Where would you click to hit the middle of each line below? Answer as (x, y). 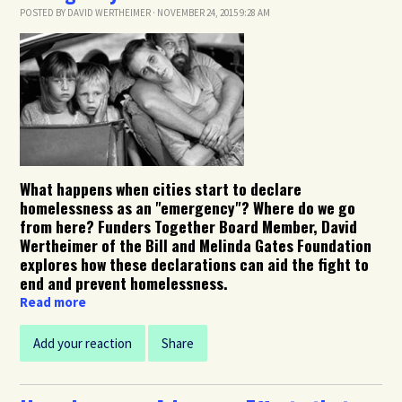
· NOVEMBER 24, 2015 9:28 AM (211, 13)
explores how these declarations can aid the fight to (195, 264)
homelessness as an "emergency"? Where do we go (188, 208)
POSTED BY (44, 13)
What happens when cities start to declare (161, 189)
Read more (53, 302)
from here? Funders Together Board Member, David (189, 227)
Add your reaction (83, 344)
